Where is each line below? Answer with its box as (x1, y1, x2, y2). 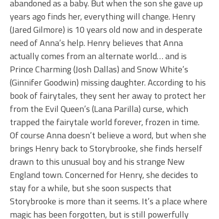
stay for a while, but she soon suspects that (10, 181, 172, 195)
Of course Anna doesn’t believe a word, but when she (10, 129, 206, 142)
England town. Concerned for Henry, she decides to (10, 168, 198, 182)
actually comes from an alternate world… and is (10, 49, 187, 63)
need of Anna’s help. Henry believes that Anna (10, 36, 183, 50)
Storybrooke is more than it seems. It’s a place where (10, 195, 207, 208)
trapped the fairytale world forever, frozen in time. (10, 115, 199, 129)
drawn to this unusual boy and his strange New (10, 155, 185, 169)
